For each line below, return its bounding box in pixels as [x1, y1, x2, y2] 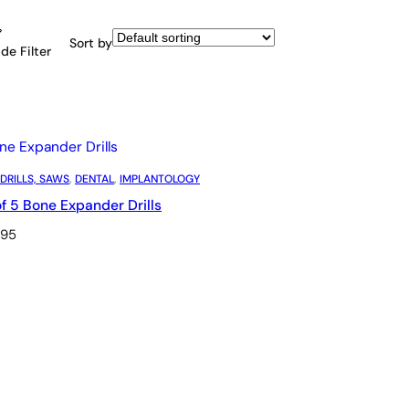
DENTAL [75, 171, 114, 186]
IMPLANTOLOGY [120, 171, 200, 186]
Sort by [69, 35, 112, 52]
